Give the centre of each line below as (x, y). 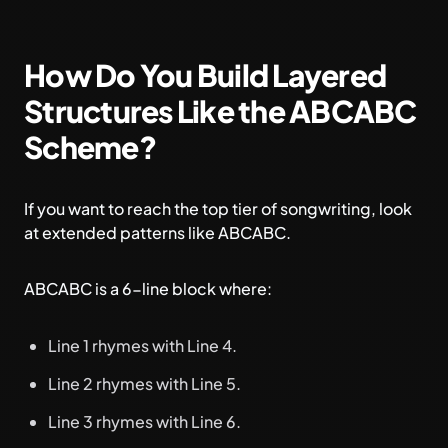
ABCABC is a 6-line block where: (148, 288)
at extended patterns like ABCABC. (157, 232)
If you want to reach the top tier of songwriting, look (218, 208)
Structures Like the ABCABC (220, 111)
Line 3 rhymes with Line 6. (144, 421)
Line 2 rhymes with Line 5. (144, 383)
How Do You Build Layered (205, 75)
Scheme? (90, 147)
